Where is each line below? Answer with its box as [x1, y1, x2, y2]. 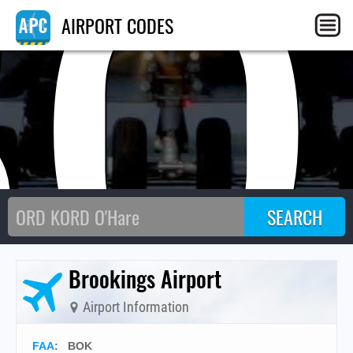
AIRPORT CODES [57, 11, 173, 39]
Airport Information [80, 299, 189, 315]
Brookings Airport [69, 262, 221, 295]
